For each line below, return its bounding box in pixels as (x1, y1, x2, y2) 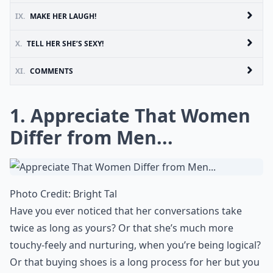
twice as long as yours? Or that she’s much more (10, 221, 233, 235)
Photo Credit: (10, 187, 73, 200)
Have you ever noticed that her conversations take (10, 204, 242, 218)
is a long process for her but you (107, 255, 260, 269)
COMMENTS (30, 66, 73, 76)
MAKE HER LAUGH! (30, 11, 96, 21)
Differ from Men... (10, 125, 173, 150)
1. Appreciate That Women (10, 103, 250, 128)
